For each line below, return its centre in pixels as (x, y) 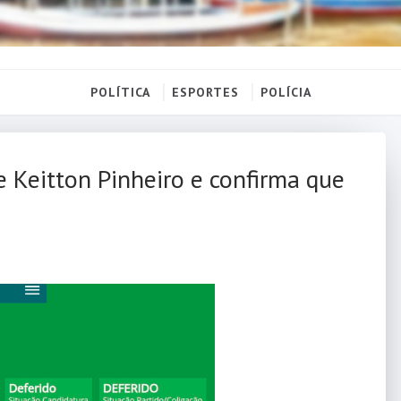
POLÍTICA (120, 92)
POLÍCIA (286, 92)
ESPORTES (205, 92)
